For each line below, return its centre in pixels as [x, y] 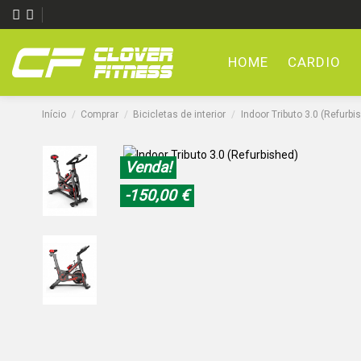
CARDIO [315, 62]
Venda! [149, 168]
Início [54, 115]
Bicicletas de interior [180, 115]
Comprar [100, 115]
